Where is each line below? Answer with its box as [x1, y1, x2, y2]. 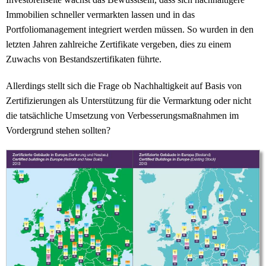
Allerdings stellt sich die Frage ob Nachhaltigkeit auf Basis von [6, 81, 242, 91]
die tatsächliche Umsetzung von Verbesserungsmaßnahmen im [6, 110, 239, 121]
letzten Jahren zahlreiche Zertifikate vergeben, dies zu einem [6, 39, 231, 50]
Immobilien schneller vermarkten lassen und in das [6, 9, 195, 20]
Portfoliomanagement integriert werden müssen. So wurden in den [6, 24, 254, 35]
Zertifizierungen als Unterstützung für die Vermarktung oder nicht [6, 96, 251, 106]
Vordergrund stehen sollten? [6, 125, 110, 136]
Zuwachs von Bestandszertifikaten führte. [6, 54, 161, 65]
